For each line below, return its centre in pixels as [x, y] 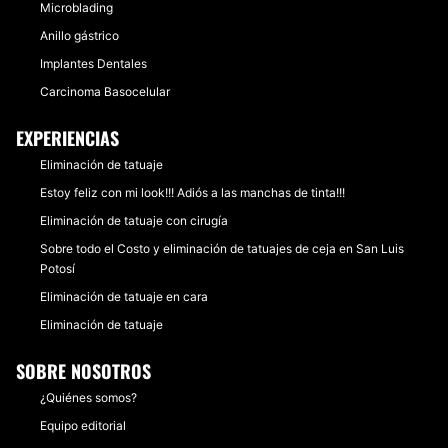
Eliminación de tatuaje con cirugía [134, 220]
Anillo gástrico [79, 35]
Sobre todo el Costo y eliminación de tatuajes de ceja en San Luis [222, 248]
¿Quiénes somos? [88, 397]
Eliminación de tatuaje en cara [124, 296]
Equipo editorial [83, 425]
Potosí [57, 268]
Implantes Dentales [93, 63]
